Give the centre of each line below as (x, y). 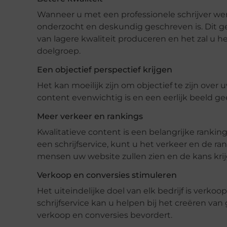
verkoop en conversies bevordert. (105, 215)
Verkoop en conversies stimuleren (107, 175)
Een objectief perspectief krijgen (105, 69)
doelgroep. (59, 51)
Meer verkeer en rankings (90, 116)
